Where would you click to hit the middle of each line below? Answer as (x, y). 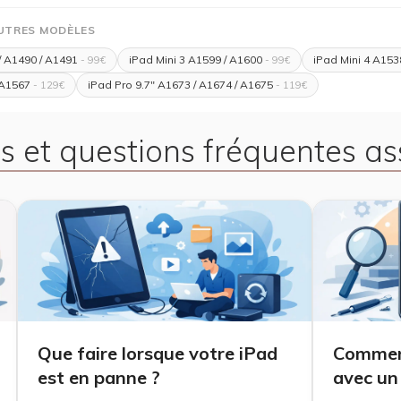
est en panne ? (99, 377)
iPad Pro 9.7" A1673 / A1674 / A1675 (180, 84)
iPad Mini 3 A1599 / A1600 (196, 59)
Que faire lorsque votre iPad (158, 353)
